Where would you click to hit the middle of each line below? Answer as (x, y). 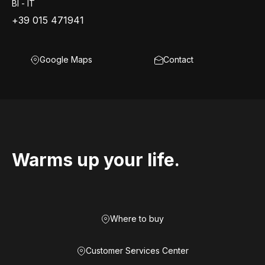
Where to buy (137, 219)
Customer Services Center (137, 251)
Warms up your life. (96, 160)
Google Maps (66, 59)
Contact (178, 59)
